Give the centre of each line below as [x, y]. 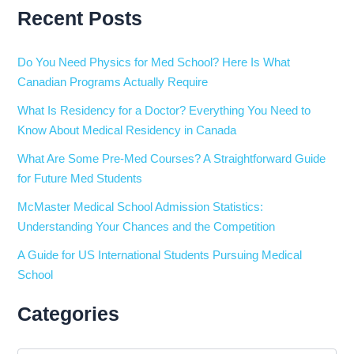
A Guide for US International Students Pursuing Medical [160, 255]
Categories [69, 314]
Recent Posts [80, 19]
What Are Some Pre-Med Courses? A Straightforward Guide [172, 158]
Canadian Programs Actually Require [113, 82]
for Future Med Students [80, 178]
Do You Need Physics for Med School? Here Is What [154, 62]
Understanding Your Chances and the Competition [147, 226]
